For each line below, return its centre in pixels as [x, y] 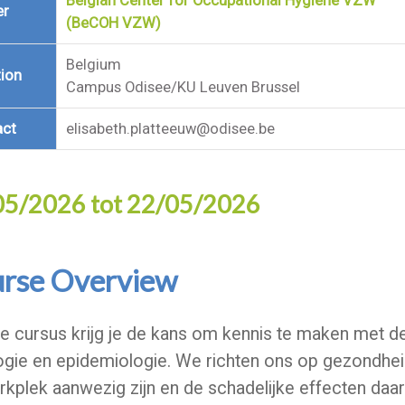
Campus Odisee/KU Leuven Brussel [183, 87]
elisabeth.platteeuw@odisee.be [170, 129]
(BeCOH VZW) [113, 23]
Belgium [93, 65]
